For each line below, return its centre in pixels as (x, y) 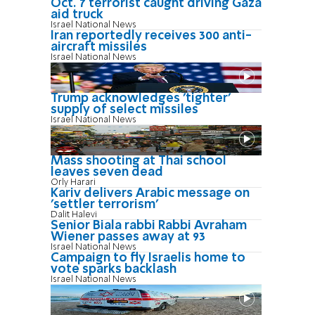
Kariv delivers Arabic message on (150, 193)
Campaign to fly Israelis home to (148, 258)
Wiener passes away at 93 (128, 237)
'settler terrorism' (104, 204)
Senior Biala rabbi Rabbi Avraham (149, 225)
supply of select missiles (124, 109)
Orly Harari (73, 182)
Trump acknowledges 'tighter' (141, 98)
